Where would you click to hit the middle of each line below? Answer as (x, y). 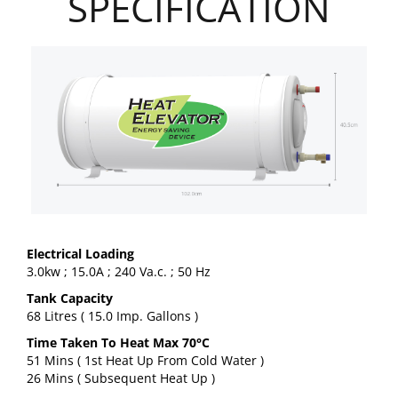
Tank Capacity (70, 298)
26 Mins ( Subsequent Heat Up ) (121, 378)
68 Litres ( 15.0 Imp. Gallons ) (112, 315)
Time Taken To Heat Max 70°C (118, 342)
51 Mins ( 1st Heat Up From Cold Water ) (145, 360)
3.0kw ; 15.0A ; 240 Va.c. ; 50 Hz (119, 271)
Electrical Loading (80, 253)
